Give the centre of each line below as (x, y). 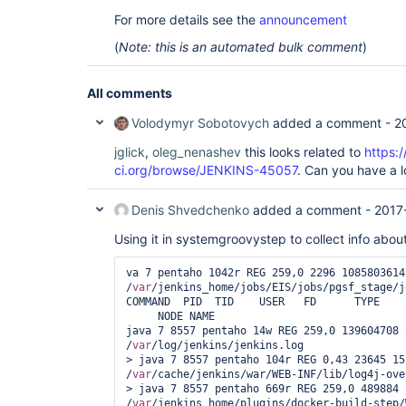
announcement (303, 19)
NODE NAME (170, 316)
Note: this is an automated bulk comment (241, 47)
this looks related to (303, 152)
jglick (130, 152)
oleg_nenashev (197, 152)
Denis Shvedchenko (190, 210)
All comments (130, 93)
